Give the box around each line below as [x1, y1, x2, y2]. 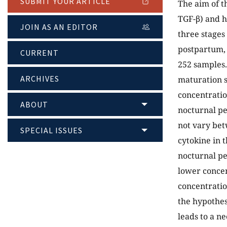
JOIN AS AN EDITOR [20, 21, 98, 32]
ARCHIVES [20, 73, 59, 84]
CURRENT [20, 47, 59, 58]
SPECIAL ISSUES [20, 125, 83, 135]
